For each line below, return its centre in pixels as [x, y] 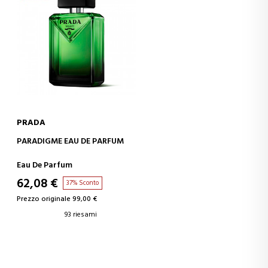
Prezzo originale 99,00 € [57, 199]
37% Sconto [83, 183]
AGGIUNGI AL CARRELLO [140, 139]
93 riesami [81, 214]
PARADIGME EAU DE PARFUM [71, 141]
